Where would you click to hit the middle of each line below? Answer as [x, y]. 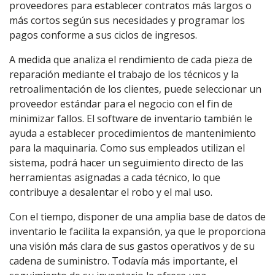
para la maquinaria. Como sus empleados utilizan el [127, 148]
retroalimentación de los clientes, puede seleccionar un [135, 89]
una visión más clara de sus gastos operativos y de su [132, 246]
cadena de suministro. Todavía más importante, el [123, 261]
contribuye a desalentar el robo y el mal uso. [111, 192]
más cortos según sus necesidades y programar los [127, 20]
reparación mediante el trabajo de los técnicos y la [124, 74]
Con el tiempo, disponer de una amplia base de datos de [137, 217]
